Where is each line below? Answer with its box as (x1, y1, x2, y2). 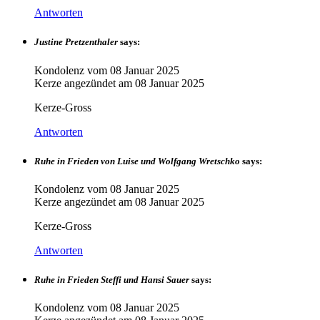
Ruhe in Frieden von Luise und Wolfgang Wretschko (34, 155, 240, 166)
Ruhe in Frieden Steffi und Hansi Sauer (34, 274, 189, 286)
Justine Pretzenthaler (34, 36, 118, 48)
